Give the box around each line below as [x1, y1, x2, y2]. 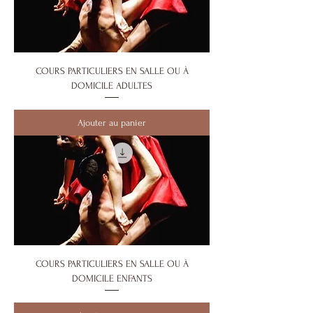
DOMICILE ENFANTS [71, 273, 152, 284]
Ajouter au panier [78, 117, 146, 128]
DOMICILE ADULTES [71, 80, 152, 91]
